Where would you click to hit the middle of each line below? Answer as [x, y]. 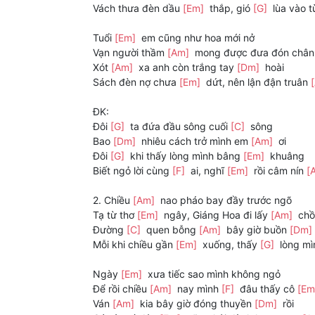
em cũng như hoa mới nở [197, 38]
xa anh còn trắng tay [186, 67]
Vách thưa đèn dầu [138, 8]
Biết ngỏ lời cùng [133, 171]
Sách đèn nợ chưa [136, 82]
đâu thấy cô [267, 289]
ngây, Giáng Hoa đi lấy [216, 215]
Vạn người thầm [130, 53]
